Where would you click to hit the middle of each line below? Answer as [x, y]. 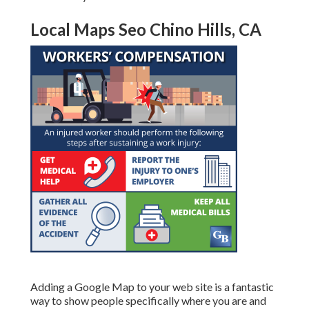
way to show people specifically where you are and [148, 301]
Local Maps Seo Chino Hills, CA [146, 30]
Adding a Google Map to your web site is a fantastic [152, 287]
